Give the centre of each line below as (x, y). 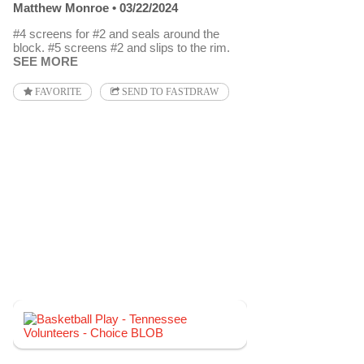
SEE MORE (45, 61)
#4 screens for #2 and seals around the (116, 33)
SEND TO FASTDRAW (169, 91)
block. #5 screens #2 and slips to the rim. (121, 47)
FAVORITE (57, 91)
